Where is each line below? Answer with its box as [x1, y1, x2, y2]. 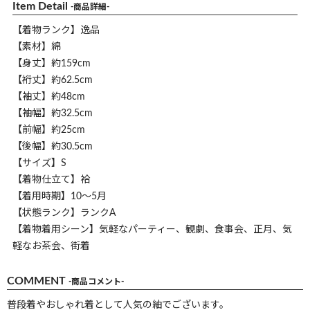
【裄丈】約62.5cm [12, 75, 93, 86]
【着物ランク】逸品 [12, 26, 100, 36]
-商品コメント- [69, 277, 124, 286]
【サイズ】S [12, 158, 66, 169]
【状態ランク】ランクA [12, 208, 116, 219]
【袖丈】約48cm [12, 92, 85, 102]
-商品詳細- [71, 3, 109, 12]
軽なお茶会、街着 [12, 241, 90, 252]
